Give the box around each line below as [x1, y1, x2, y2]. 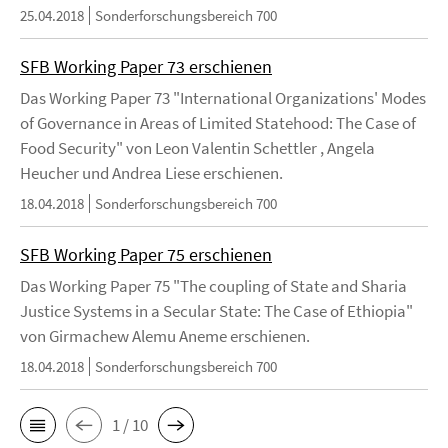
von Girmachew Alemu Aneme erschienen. [20, 325, 310, 348]
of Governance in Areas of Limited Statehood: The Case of [20, 112, 416, 135]
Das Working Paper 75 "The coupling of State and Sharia [20, 275, 407, 298]
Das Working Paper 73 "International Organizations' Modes [20, 87, 426, 110]
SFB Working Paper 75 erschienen [20, 243, 272, 267]
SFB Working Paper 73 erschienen [20, 55, 272, 79]
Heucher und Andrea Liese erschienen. [20, 162, 283, 185]
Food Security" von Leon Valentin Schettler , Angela [20, 137, 375, 160]
